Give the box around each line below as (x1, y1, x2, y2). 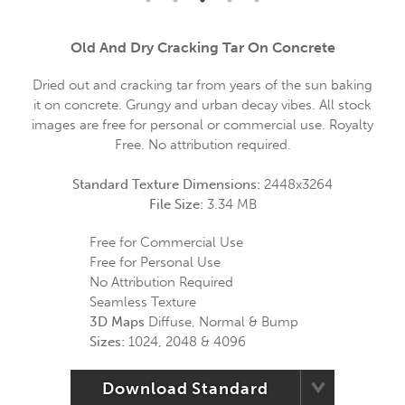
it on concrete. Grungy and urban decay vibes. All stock (33, 97, 372, 113)
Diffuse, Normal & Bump (145, 314, 298, 330)
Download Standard (102, 379, 268, 399)
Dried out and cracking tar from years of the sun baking (33, 77, 372, 93)
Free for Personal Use (89, 254, 221, 270)
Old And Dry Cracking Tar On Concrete (70, 39, 335, 56)
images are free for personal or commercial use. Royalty (32, 117, 373, 133)
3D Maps (89, 314, 145, 330)
